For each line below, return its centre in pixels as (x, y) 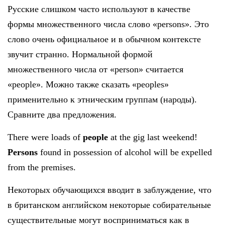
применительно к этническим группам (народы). (102, 100)
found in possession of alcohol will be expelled (125, 152)
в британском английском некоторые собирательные (109, 205)
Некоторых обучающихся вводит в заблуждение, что (109, 190)
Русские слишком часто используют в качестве (99, 9)
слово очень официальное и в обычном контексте (104, 39)
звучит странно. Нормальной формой (80, 54)
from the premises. (42, 167)
